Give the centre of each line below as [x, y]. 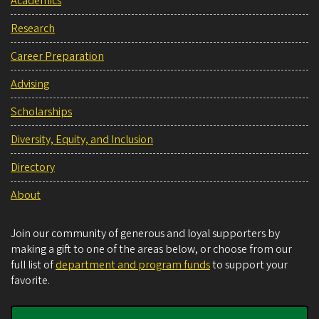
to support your [249, 265]
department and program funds [133, 265]
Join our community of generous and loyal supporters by [145, 233]
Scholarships [41, 111]
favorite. [30, 280]
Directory [33, 167]
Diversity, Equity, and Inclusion [82, 139]
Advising [30, 84]
